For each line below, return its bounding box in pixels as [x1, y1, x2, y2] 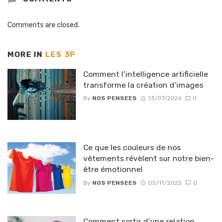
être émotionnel [83, 165, 143, 174]
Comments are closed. [7, 21, 79, 30]
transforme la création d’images [83, 80, 203, 90]
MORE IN [7, 50, 45, 59]
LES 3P [45, 50, 76, 59]
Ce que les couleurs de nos [83, 143, 181, 153]
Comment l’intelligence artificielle [83, 69, 208, 79]
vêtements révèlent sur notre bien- [83, 154, 214, 164]
